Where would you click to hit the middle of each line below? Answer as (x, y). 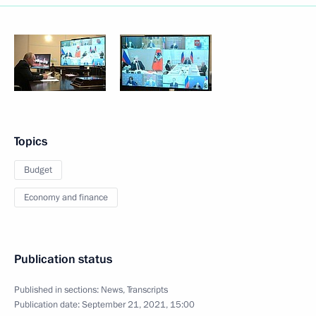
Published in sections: (57, 290)
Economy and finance (66, 197)
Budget (38, 170)
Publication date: (48, 305)
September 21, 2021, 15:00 (138, 305)
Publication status (63, 259)
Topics (31, 141)
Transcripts (147, 290)
